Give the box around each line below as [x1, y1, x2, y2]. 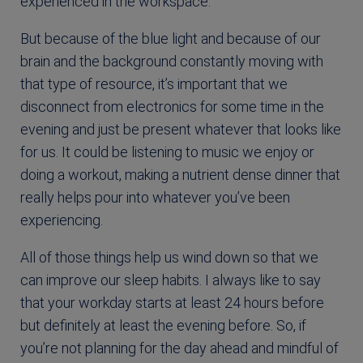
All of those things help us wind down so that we [20, 248, 318, 266]
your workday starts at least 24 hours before [48, 293, 324, 311]
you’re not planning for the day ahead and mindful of [20, 339, 339, 357]
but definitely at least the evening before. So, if [20, 316, 306, 334]
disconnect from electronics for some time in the [20, 97, 324, 115]
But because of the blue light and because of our [20, 29, 321, 47]
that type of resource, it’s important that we [20, 75, 288, 92]
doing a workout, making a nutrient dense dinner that [20, 165, 340, 183]
